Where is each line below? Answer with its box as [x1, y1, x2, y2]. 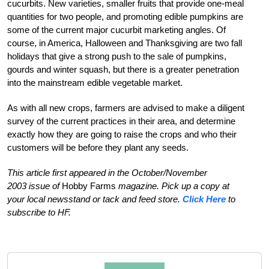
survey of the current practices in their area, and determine [7, 115, 235, 126]
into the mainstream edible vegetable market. [7, 77, 183, 88]
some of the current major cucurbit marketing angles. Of [7, 24, 226, 35]
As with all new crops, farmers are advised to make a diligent [7, 102, 244, 113]
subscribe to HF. [7, 207, 71, 217]
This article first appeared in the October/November [7, 167, 207, 178]
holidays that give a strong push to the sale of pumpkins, [7, 50, 226, 61]
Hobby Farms [59, 180, 118, 191]
